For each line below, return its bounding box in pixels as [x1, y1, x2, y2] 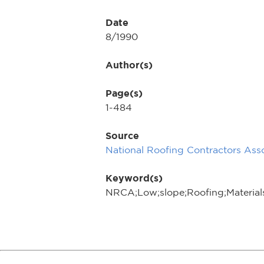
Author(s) [105, 60, 153, 70]
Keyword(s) [105, 173, 163, 183]
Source [105, 130, 139, 141]
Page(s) [105, 88, 143, 98]
